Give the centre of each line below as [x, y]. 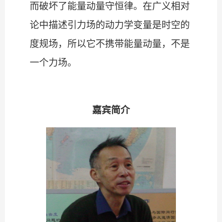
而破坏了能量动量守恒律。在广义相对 [110, 6]
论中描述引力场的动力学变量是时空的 [110, 25]
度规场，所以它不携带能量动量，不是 [110, 44]
